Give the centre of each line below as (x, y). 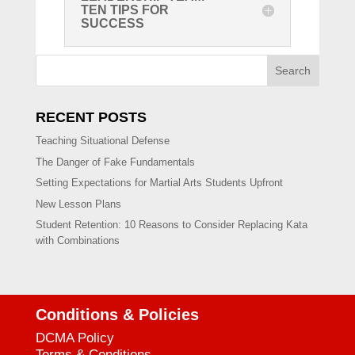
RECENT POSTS (91, 118)
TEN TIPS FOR (124, 10)
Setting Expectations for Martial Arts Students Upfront (159, 183)
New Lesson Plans (78, 204)
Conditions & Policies (117, 315)
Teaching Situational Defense (102, 141)
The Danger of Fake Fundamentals (115, 162)
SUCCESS (112, 24)
